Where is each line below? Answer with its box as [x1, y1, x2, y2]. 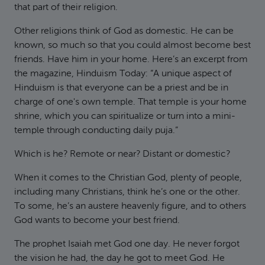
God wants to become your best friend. [14, 216, 180, 225]
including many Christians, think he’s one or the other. [14, 188, 240, 197]
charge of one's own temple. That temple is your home [14, 98, 247, 107]
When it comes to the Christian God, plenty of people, [14, 173, 242, 183]
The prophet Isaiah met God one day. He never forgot [14, 240, 240, 249]
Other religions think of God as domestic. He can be [14, 27, 234, 36]
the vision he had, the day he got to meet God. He [14, 254, 225, 263]
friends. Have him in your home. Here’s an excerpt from [14, 55, 248, 64]
